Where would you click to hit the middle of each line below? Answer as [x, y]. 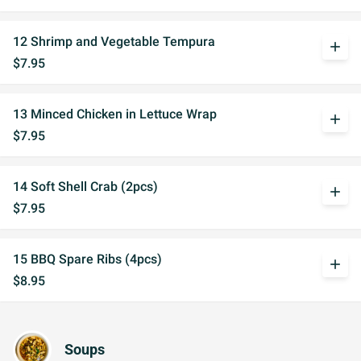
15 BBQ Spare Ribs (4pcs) [87, 259]
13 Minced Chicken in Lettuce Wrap [115, 114]
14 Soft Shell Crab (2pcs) [85, 187]
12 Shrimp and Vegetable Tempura [114, 41]
